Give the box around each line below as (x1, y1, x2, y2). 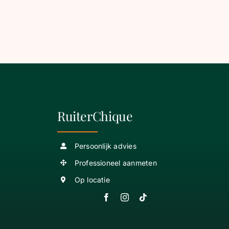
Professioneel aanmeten (74, 158, 157, 167)
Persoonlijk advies (74, 142, 136, 151)
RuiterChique (57, 107, 133, 125)
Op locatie (74, 175, 110, 184)
